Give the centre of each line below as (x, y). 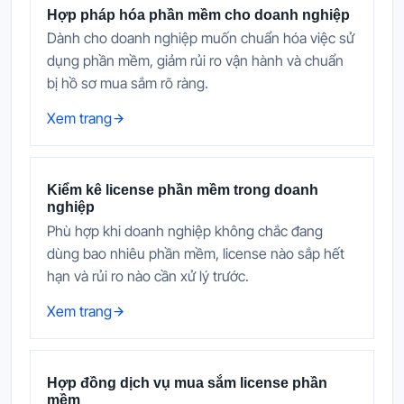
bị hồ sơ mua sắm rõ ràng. (128, 83)
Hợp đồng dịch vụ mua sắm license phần (187, 383)
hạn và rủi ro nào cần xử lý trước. (148, 276)
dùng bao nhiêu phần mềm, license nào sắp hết (196, 254)
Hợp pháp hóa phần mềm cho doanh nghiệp (198, 14)
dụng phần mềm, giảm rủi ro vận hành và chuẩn (195, 61)
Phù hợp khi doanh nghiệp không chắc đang (185, 231)
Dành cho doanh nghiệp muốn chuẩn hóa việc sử (201, 38)
